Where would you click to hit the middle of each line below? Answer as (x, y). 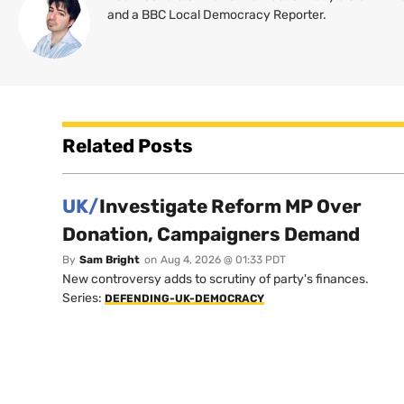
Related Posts (128, 145)
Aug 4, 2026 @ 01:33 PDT (223, 259)
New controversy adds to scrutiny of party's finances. (216, 279)
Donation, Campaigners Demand (211, 234)
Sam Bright (110, 259)
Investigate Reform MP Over (230, 206)
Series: (83, 298)
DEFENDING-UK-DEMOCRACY (184, 298)
